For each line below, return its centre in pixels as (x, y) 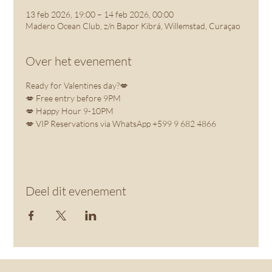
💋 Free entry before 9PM (73, 98)
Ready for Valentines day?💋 (77, 85)
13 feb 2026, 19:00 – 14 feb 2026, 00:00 (100, 14)
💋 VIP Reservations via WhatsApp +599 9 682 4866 (121, 124)
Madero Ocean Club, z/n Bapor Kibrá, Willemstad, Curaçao (133, 26)
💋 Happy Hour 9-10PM (70, 111)
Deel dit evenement (76, 191)
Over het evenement (79, 61)
